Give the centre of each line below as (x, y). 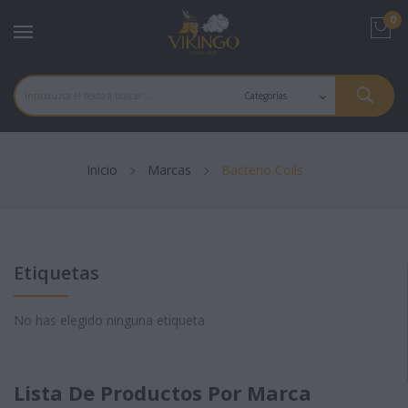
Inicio (102, 170)
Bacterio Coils (262, 170)
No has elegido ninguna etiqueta (109, 320)
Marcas (169, 170)
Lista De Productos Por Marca (163, 393)
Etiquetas (56, 273)
